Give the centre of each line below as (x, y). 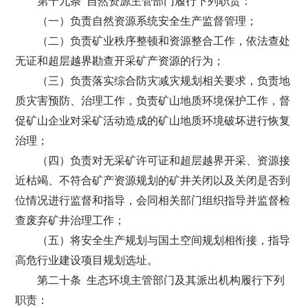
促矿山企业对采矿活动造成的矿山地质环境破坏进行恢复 (153, 121)
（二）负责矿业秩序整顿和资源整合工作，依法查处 (164, 41)
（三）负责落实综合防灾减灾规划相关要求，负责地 (164, 81)
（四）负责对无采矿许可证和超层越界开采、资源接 (164, 161)
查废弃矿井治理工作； (70, 220)
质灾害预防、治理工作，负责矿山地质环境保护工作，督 (153, 101)
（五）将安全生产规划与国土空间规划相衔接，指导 (164, 240)
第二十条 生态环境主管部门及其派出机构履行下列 (161, 280)
